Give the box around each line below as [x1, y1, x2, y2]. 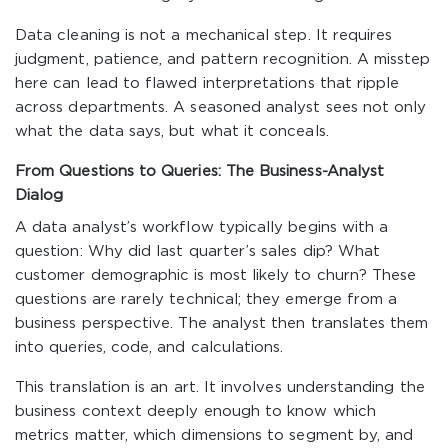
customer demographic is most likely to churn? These [15, 269, 417, 282]
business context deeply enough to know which [15, 405, 376, 418]
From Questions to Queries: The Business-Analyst [15, 165, 385, 178]
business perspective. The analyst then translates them [15, 317, 429, 330]
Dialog [15, 189, 64, 202]
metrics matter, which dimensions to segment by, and [15, 429, 414, 442]
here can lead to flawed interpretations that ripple [15, 77, 400, 90]
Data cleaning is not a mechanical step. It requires [15, 29, 393, 42]
